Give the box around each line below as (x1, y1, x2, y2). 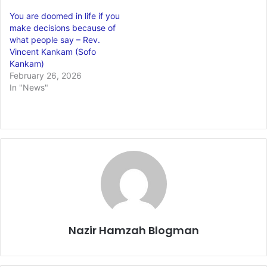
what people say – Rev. (10, 34, 100, 45)
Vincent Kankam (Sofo (10, 46, 96, 57)
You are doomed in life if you (10, 10, 120, 21)
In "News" (10, 82, 48, 92)
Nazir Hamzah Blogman (68, 222, 199, 238)
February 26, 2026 (10, 70, 82, 80)
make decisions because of (10, 22, 116, 33)
